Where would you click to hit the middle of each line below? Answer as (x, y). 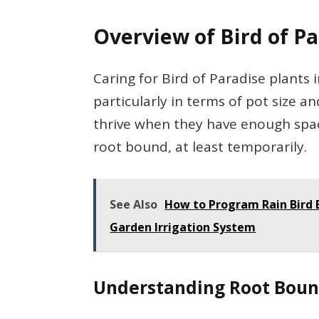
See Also (134, 204)
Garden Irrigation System (183, 227)
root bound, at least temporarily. (200, 146)
